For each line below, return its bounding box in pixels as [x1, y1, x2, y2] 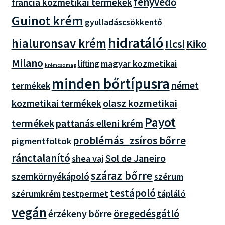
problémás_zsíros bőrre [72, 133, 186, 147]
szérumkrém [11, 187, 61, 199]
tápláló [157, 187, 186, 199]
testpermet [62, 187, 108, 199]
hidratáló [107, 33, 164, 52]
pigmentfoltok [11, 135, 71, 147]
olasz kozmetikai [102, 96, 177, 110]
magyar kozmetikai [100, 57, 177, 69]
